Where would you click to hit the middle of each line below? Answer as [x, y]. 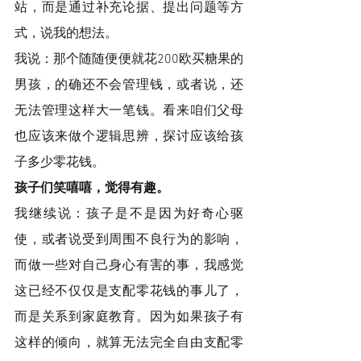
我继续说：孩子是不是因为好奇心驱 [129, 214]
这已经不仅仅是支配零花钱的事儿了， [129, 291]
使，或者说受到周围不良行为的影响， [129, 240]
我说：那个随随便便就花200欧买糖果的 [129, 59]
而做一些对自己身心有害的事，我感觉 [129, 266]
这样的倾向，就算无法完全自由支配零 [129, 343]
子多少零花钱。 [61, 162]
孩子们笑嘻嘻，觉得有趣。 [93, 188]
